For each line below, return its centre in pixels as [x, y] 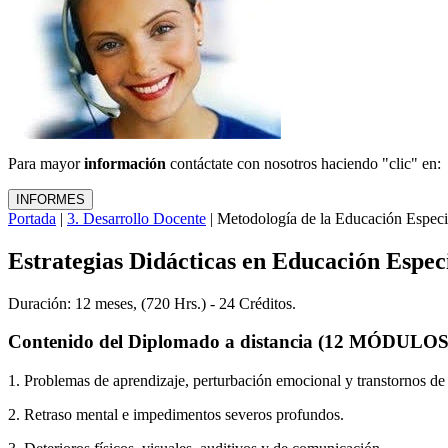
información [125, 163]
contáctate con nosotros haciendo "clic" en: [303, 163]
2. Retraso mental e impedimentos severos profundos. [176, 415]
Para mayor [46, 163]
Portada [32, 218]
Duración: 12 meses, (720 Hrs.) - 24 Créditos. [152, 303]
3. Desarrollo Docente [136, 218]
